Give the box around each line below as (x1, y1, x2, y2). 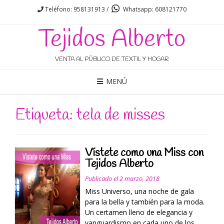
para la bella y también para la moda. (84, 197, 204, 207)
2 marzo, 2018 (119, 174, 159, 183)
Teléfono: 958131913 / (43, 5, 108, 13)
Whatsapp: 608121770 (121, 5, 186, 13)
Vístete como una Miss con (84, 145, 203, 161)
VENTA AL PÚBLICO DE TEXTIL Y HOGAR (55, 55, 169, 63)
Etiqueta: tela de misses (15, 104, 165, 126)
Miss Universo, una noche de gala (84, 186, 194, 196)
